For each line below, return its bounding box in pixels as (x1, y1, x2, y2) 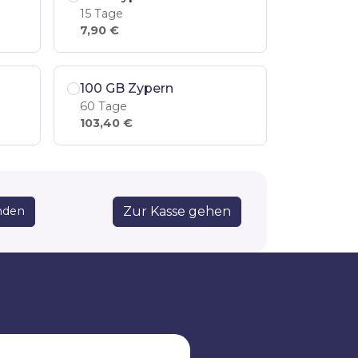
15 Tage (80, 6, 123, 21)
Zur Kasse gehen (123, 203, 231, 219)
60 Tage (80, 98, 127, 113)
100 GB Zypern (80, 80, 173, 96)
